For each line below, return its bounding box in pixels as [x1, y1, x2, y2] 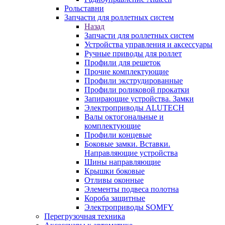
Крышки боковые [84, 167, 145, 175]
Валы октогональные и [84, 113, 164, 121]
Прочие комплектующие [84, 67, 169, 76]
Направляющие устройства [84, 149, 178, 157]
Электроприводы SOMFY [84, 203, 174, 211]
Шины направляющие [84, 158, 161, 166]
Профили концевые [84, 131, 152, 139]
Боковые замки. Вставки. [84, 140, 170, 148]
